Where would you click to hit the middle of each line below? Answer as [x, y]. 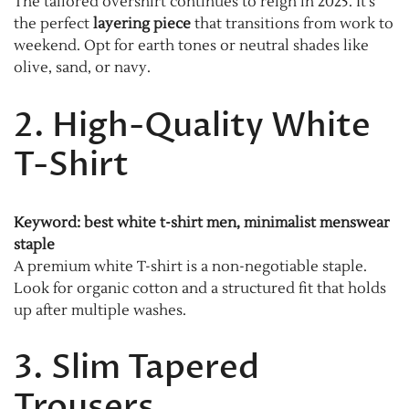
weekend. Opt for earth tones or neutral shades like [191, 45]
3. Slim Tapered [136, 368]
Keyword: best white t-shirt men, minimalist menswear [202, 222]
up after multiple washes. [100, 310]
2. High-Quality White [192, 125]
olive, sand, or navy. [82, 67]
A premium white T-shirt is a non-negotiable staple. [190, 266]
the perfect [53, 23]
